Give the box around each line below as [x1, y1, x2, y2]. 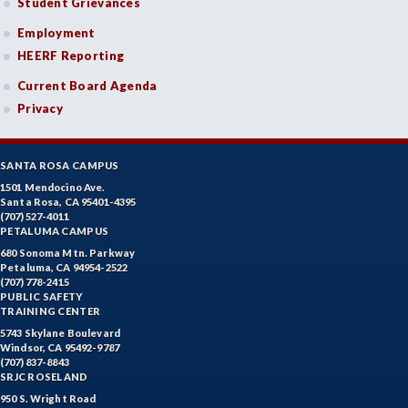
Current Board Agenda [17, 78, 158, 93]
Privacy [17, 101, 63, 116]
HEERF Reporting [17, 48, 125, 63]
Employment [17, 25, 96, 40]
